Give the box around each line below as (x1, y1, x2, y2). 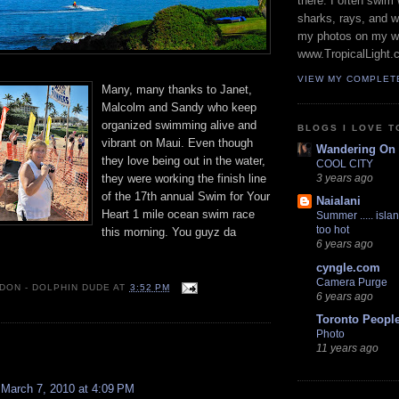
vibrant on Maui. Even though (102, 135, 253, 150)
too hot (316, 224, 349, 237)
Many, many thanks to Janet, (102, 82, 252, 96)
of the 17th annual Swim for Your (102, 189, 270, 203)
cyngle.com (316, 260, 380, 274)
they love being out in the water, (102, 153, 265, 167)
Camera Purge (316, 275, 387, 289)
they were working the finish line (102, 171, 266, 185)
